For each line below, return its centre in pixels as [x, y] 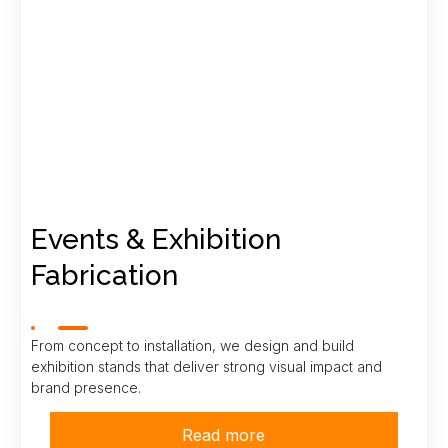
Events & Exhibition [156, 239]
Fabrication [104, 275]
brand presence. [86, 387]
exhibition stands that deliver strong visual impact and [206, 366]
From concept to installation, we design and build [192, 345]
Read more [224, 434]
